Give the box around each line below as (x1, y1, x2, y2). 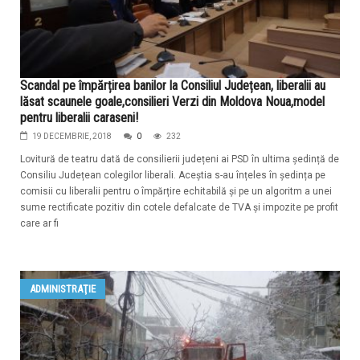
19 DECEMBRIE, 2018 (32, 132, 112, 141)
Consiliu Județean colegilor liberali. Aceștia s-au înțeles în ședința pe (20, 170, 325, 182)
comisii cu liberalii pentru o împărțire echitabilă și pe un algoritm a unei (20, 186, 332, 198)
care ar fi (20, 218, 59, 230)
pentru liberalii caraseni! (20, 110, 138, 126)
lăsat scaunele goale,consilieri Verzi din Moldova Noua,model (20, 94, 325, 110)
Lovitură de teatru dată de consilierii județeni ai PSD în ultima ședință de (20, 153, 339, 166)
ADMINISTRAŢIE (30, 283, 96, 296)
